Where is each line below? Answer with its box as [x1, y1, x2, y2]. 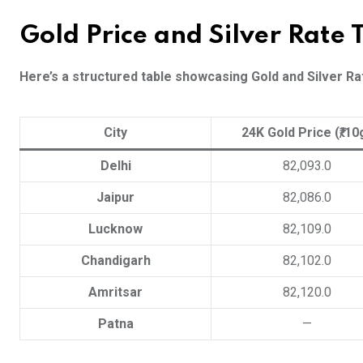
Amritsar [88, 284, 143, 301]
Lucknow [88, 221, 143, 237]
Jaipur [96, 190, 135, 206]
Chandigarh [80, 253, 151, 269]
